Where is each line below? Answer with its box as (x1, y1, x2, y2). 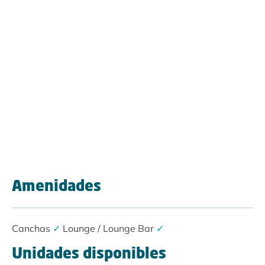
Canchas (12, 222, 50, 235)
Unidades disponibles (12, 247, 166, 263)
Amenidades (12, 180, 101, 195)
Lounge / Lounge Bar (63, 222, 154, 235)
